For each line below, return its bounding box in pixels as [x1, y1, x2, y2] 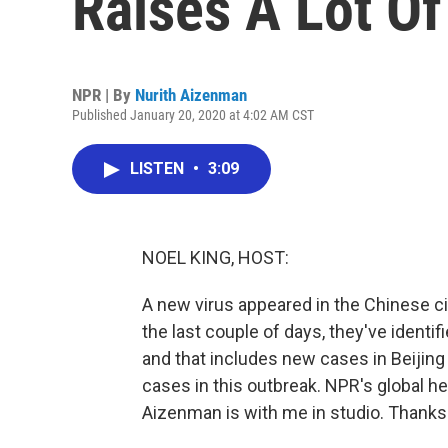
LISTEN [130, 159, 188, 178]
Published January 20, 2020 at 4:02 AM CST [72, 107, 314, 123]
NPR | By [72, 85, 135, 105]
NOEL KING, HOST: [142, 247, 289, 268]
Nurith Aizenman [135, 85, 247, 105]
